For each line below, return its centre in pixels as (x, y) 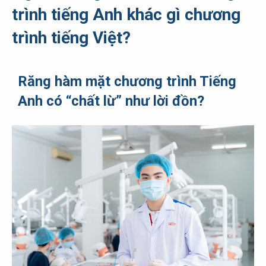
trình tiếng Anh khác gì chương (126, 15)
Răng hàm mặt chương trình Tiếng (127, 82)
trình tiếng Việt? (71, 38)
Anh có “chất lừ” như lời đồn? (111, 101)
